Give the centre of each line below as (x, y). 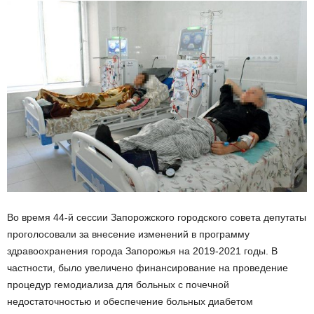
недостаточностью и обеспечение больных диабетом (130, 301)
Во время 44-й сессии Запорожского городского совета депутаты (157, 217)
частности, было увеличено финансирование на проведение (148, 267)
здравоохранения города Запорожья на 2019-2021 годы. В (142, 251)
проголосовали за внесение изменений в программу (128, 234)
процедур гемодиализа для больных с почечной (118, 284)
